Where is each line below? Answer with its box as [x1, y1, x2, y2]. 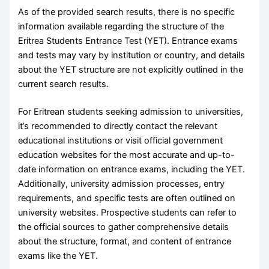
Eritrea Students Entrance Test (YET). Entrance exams [18, 35, 238, 47]
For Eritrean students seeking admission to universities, [18, 106, 244, 117]
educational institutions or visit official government [18, 134, 223, 146]
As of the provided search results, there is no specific [18, 7, 235, 18]
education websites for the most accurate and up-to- [18, 149, 235, 160]
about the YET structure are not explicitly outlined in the [18, 64, 244, 76]
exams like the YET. [18, 250, 98, 261]
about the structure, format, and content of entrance [18, 235, 232, 247]
